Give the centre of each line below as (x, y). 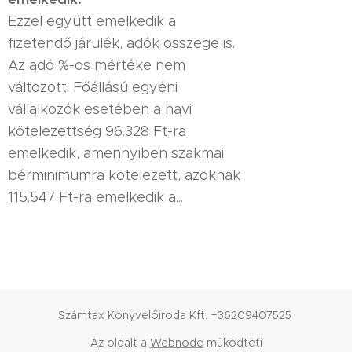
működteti (233, 343)
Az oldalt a (120, 343)
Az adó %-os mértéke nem (97, 65)
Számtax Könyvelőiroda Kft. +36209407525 (176, 315)
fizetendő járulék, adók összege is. (121, 43)
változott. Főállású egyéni (93, 87)
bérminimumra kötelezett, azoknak (124, 175)
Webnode (176, 343)
